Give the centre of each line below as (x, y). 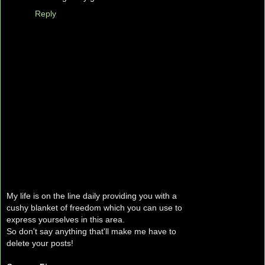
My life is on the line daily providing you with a (92, 195)
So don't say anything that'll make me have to (91, 231)
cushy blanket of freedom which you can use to (94, 207)
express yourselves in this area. (66, 219)
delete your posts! (40, 243)
